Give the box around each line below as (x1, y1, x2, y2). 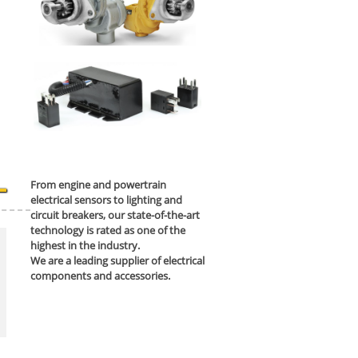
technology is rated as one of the (30, 223, 185, 237)
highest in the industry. (30, 238, 140, 253)
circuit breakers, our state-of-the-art (30, 208, 200, 222)
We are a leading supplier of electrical (30, 253, 205, 268)
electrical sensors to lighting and (30, 193, 182, 207)
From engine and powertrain (30, 177, 166, 192)
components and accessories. (30, 268, 173, 283)
